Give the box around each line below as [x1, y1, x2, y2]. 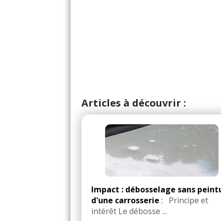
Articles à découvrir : [81, 96, 186, 110]
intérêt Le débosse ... [91, 206, 167, 217]
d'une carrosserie [91, 195, 159, 206]
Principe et [165, 195, 208, 206]
